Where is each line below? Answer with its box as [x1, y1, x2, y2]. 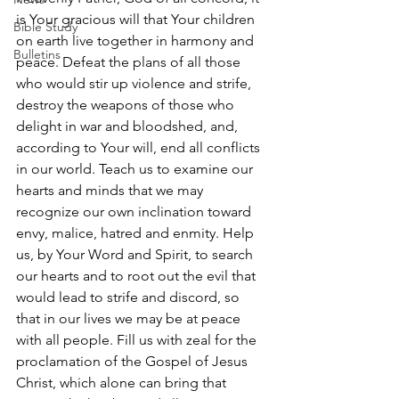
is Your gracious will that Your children [16, 11, 258, 28]
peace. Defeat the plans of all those [16, 53, 244, 70]
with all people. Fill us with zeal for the [16, 331, 260, 348]
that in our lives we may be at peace [16, 310, 244, 327]
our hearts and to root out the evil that [16, 267, 259, 284]
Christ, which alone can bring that [16, 374, 230, 391]
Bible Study [13, 19, 77, 35]
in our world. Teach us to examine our [16, 160, 256, 177]
